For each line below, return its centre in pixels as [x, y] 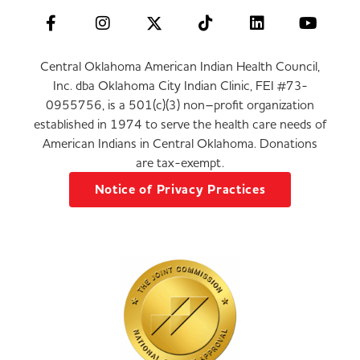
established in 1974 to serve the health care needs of [180, 124]
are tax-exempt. [180, 163]
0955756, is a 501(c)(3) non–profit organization [180, 105]
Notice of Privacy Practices [180, 190]
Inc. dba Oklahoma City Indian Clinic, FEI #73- [180, 86]
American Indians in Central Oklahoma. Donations [180, 143]
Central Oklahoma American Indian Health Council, [180, 66]
